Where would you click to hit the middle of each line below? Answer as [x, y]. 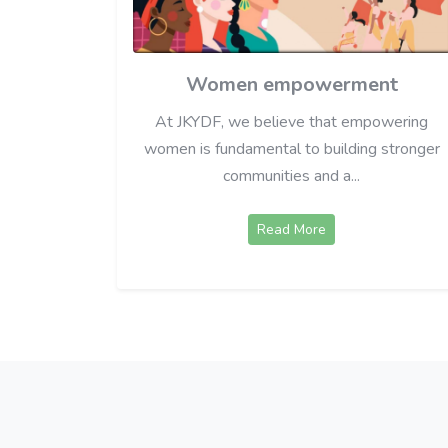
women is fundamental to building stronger [291, 149]
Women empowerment [291, 85]
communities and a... [292, 176]
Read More [292, 230]
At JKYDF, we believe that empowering [292, 122]
